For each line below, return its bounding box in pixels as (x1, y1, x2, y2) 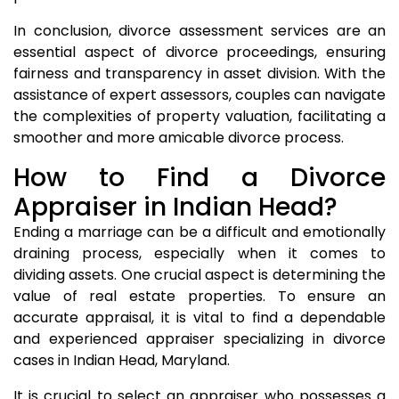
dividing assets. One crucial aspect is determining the (13, 265, 386, 285)
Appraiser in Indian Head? (13, 190, 338, 224)
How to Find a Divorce (13, 160, 386, 195)
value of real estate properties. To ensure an (13, 286, 386, 306)
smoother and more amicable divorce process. (13, 127, 344, 148)
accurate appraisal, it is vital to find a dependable (13, 307, 386, 328)
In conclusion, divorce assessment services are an (13, 20, 386, 41)
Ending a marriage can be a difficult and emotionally (13, 222, 386, 242)
